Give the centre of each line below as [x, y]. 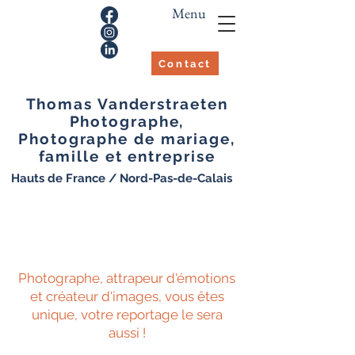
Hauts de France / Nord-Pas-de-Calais [121, 178]
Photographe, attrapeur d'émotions [127, 278]
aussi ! [127, 333]
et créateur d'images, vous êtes [127, 296]
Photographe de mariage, [127, 139]
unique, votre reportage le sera [127, 315]
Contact [185, 63]
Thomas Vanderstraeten [127, 104]
